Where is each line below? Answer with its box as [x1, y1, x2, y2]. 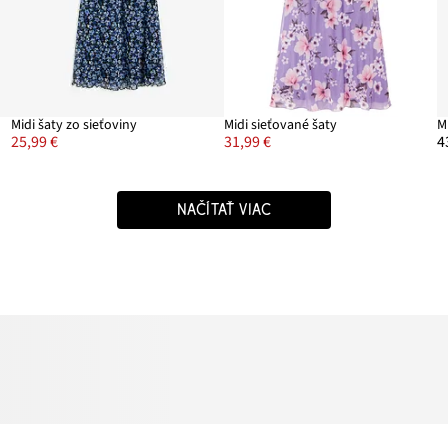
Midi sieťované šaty [224, 115, 337, 136]
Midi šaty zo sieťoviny [10, 115, 137, 136]
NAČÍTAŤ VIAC [176, 201, 272, 220]
